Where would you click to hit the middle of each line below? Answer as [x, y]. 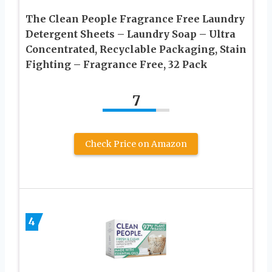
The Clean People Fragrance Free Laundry [135, 19]
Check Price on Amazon [136, 144]
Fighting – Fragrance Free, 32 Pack [117, 65]
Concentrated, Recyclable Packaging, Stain [136, 49]
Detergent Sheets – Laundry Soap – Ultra [131, 34]
